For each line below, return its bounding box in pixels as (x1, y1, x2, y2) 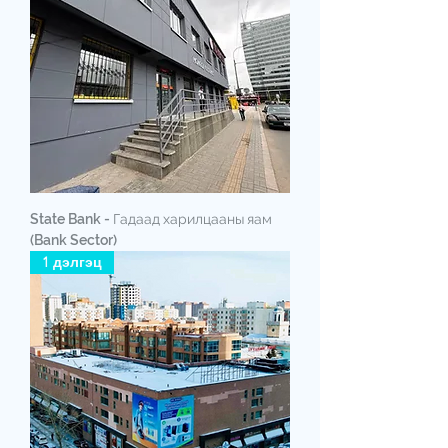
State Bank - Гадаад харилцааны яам (30, 210, 272, 227)
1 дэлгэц (42, 252, 102, 271)
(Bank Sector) (30, 231, 117, 248)
